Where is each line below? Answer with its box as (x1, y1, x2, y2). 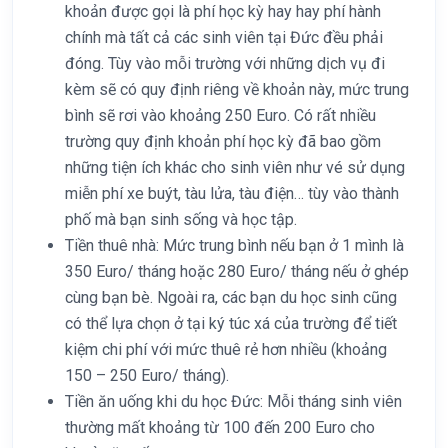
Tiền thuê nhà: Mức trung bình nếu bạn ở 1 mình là (65, 235, 404, 255)
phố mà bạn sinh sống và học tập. (65, 209, 297, 229)
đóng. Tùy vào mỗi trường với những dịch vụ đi (65, 53, 385, 73)
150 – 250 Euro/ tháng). (65, 365, 229, 385)
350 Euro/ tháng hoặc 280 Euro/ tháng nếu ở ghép (65, 261, 409, 281)
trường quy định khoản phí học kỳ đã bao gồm (65, 131, 381, 151)
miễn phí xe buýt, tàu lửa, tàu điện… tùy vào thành (65, 183, 399, 203)
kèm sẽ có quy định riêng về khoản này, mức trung (65, 79, 409, 99)
